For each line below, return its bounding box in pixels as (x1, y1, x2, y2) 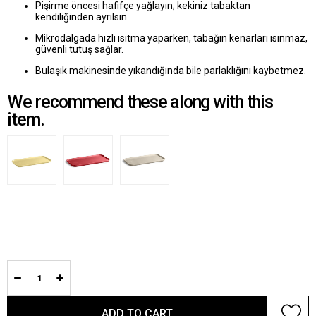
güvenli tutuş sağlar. (35, 44, 123, 56)
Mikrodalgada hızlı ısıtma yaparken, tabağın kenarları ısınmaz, (35, 32, 308, 44)
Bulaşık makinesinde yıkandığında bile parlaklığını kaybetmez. (35, 65, 306, 77)
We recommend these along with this (7, 92, 273, 113)
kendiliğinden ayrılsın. (35, 11, 129, 23)
